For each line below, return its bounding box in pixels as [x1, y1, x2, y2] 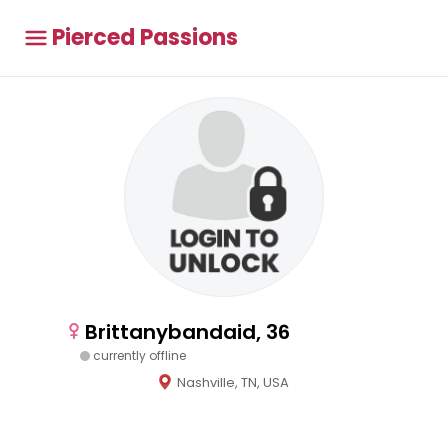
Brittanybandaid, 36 [85, 318, 290, 346]
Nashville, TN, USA [177, 373, 289, 392]
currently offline [93, 347, 186, 364]
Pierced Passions [52, 22, 238, 53]
